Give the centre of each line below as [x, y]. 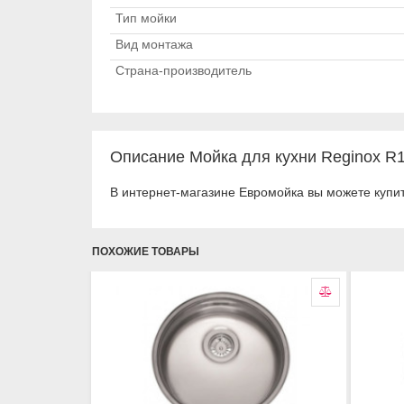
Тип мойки [146, 18]
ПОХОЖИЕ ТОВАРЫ [146, 252]
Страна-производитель [184, 70]
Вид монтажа [154, 44]
